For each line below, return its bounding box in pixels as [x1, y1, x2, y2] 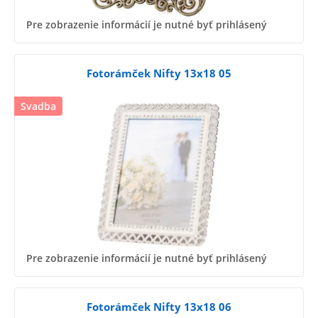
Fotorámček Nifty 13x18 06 [87, 300, 231, 314]
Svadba [21, 99, 56, 113]
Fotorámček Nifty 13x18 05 [87, 65, 231, 80]
